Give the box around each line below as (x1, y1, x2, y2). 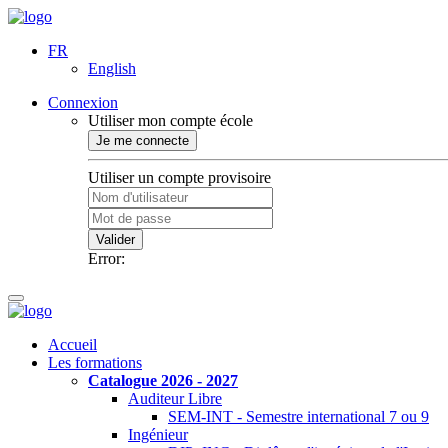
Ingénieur (128, 426, 188, 443)
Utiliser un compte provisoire (88, 169, 271, 186)
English (88, 60, 136, 77)
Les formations (48, 354, 142, 371)
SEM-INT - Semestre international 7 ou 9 (168, 408, 429, 425)
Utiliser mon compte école (88, 112, 253, 129)
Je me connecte (96, 133, 189, 148)
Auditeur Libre (128, 390, 222, 407)
